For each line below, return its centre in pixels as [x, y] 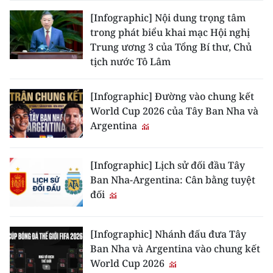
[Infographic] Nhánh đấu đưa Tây [168, 234]
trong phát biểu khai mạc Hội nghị [170, 33]
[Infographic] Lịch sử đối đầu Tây [168, 165]
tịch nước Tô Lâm [130, 62]
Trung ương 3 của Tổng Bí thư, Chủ [171, 47]
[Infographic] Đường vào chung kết [172, 97]
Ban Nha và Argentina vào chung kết [175, 249]
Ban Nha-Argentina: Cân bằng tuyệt [173, 180]
